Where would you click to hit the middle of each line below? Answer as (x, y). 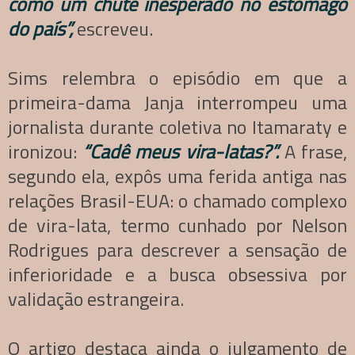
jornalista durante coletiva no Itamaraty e (177, 127)
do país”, (40, 29)
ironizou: (46, 152)
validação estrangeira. (96, 299)
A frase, (313, 152)
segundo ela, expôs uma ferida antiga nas (177, 176)
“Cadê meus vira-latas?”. (181, 152)
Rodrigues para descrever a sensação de (177, 250)
